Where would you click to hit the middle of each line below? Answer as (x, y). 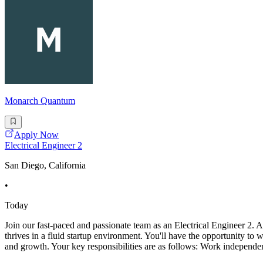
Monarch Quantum (40, 100)
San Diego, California (45, 165)
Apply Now (36, 134)
